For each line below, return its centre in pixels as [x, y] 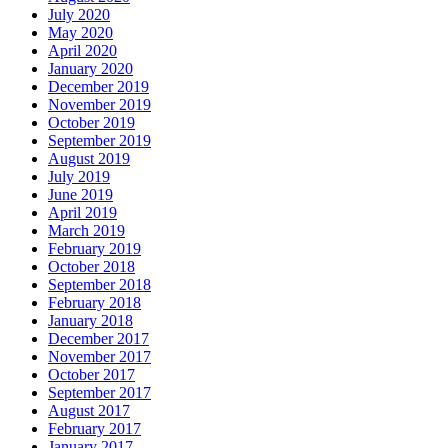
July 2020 [79, 15]
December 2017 [98, 339]
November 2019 [99, 105]
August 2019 [89, 159]
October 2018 [91, 267]
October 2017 [91, 375]
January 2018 [90, 321]
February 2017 [94, 429]
